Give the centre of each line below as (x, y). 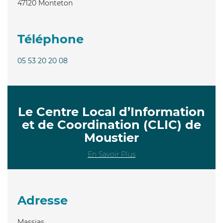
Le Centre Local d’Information (111, 111)
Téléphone (51, 39)
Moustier (111, 137)
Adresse (43, 200)
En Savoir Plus (111, 154)
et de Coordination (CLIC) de (111, 124)
